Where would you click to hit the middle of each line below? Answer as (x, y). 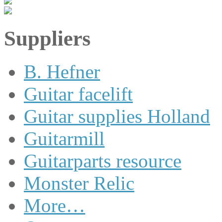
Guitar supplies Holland (117, 116)
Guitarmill (64, 138)
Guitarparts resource (103, 161)
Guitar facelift (78, 94)
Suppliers (47, 38)
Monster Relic (79, 183)
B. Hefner (62, 71)
